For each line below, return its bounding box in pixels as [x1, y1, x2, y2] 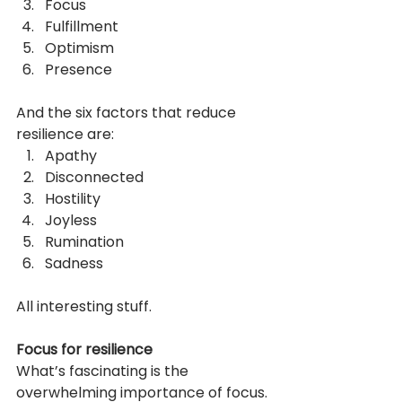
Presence [45, 58, 112, 80]
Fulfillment [45, 15, 118, 37]
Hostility [45, 188, 100, 209]
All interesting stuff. [16, 295, 152, 317]
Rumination [45, 231, 124, 252]
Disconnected [45, 166, 144, 188]
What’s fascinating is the [16, 360, 192, 381]
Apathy [45, 144, 97, 166]
